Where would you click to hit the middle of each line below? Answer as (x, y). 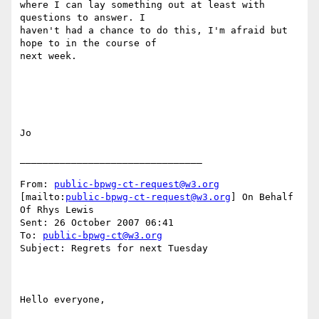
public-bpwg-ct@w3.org (103, 236)
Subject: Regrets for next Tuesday (114, 249)
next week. (51, 56)
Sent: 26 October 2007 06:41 (97, 223)
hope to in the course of (88, 43)
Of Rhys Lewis (57, 210)
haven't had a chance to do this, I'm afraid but (154, 31)
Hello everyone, (66, 300)
